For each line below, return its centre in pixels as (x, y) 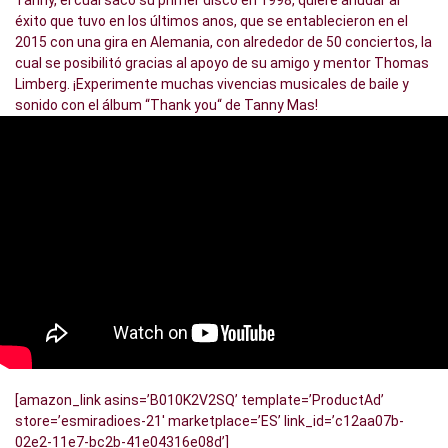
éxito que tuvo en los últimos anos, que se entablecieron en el (211, 21)
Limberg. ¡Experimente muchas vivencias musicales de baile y (212, 84)
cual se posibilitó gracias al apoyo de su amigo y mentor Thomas (222, 63)
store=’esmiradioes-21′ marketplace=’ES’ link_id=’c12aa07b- (209, 421)
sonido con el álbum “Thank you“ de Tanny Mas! (166, 105)
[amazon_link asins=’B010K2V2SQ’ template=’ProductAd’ (199, 400)
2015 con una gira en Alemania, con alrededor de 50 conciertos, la (223, 42)
